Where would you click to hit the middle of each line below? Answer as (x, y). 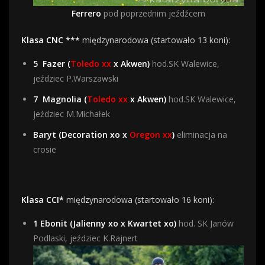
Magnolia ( (65, 99)
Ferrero (86, 13)
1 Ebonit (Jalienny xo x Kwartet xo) (105, 223)
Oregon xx (151, 134)
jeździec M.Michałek (72, 114)
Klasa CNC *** (51, 40)
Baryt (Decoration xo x (81, 134)
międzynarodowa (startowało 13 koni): (155, 40)
